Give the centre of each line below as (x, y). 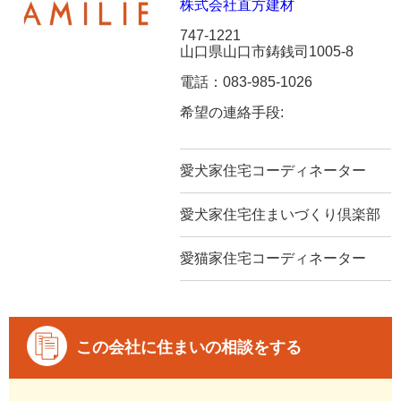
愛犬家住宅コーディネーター (273, 170)
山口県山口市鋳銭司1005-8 (267, 51)
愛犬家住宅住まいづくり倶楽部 (281, 214)
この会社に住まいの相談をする (189, 348)
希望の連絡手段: (232, 112)
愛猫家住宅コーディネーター (273, 258)
